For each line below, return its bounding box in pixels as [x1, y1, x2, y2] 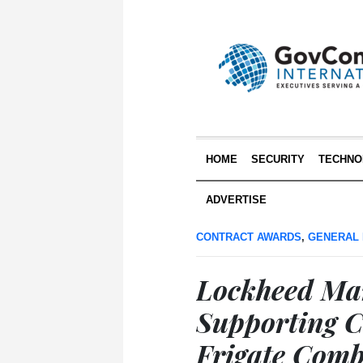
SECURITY [250, 153, 305, 165]
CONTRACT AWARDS [196, 231, 301, 243]
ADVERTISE [205, 194, 267, 206]
